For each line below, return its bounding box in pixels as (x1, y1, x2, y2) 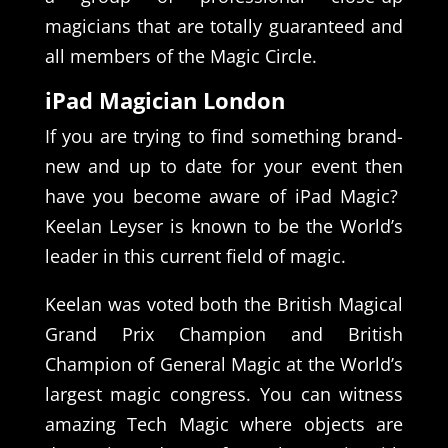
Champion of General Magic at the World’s (44, 351, 404, 376)
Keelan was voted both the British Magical (44, 291, 404, 316)
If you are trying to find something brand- (44, 123, 404, 148)
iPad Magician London (44, 84, 285, 115)
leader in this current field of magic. (44, 243, 346, 268)
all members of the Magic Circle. (44, 43, 317, 68)
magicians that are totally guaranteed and (44, 13, 404, 38)
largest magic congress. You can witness (44, 381, 404, 406)
